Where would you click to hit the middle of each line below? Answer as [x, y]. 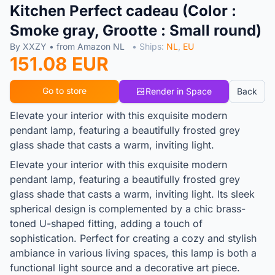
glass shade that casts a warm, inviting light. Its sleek [132, 194]
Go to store [64, 91]
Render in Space [179, 91]
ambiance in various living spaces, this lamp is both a [133, 253]
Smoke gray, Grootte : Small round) [136, 31]
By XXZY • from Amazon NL [68, 47]
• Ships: [149, 47]
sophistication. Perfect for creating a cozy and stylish [133, 238]
